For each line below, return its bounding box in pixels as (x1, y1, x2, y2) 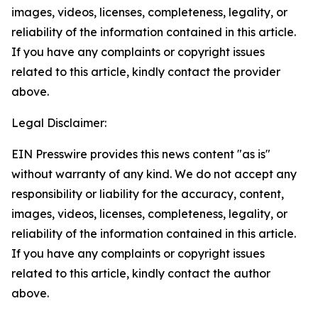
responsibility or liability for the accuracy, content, (11, 187, 284, 201)
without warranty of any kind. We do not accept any (11, 167, 297, 181)
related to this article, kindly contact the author (11, 266, 270, 280)
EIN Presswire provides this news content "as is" (11, 147, 270, 161)
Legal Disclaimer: (11, 116, 106, 130)
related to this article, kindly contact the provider (11, 65, 280, 79)
